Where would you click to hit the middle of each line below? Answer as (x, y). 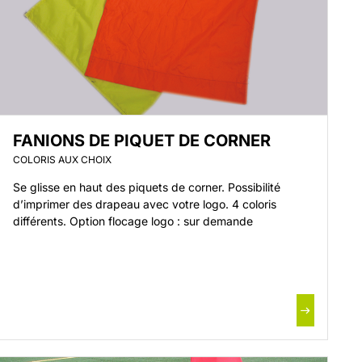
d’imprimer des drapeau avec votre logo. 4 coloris (145, 204)
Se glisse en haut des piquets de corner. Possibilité (147, 187)
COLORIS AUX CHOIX (63, 160)
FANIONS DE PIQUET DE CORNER (142, 141)
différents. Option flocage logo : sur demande (133, 221)
